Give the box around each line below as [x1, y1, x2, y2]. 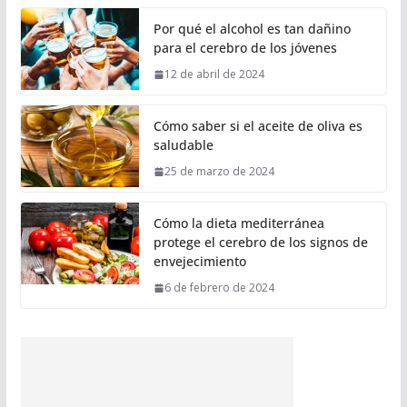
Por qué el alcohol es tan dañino [153, 20, 351, 38]
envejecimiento [153, 253, 246, 271]
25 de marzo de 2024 [164, 164, 274, 180]
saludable [153, 136, 213, 154]
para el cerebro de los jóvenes [153, 39, 337, 57]
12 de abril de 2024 [164, 66, 264, 83]
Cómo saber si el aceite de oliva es [153, 117, 362, 135]
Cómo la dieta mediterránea [153, 214, 324, 233]
